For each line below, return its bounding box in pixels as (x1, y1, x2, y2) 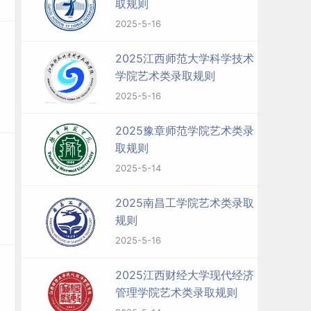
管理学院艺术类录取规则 (115, 285, 237, 299)
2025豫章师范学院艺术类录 (115, 124, 254, 137)
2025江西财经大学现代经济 (115, 268, 254, 282)
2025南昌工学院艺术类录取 (115, 196, 254, 210)
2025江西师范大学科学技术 (115, 51, 254, 65)
